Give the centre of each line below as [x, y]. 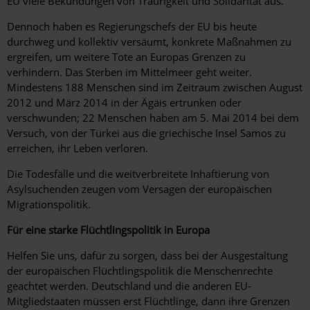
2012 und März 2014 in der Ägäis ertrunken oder [124, 102]
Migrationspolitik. [49, 204]
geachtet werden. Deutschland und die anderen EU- [129, 285]
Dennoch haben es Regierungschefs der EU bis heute [132, 26]
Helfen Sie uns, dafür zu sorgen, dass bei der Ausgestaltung [147, 255]
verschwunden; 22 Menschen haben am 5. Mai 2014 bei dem [153, 117]
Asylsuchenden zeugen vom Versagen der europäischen [139, 189]
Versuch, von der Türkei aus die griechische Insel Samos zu [146, 133]
